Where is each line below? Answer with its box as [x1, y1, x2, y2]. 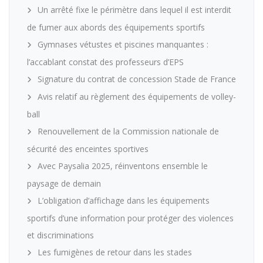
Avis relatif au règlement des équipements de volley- [38, 91, 236, 102]
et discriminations [27, 230, 94, 241]
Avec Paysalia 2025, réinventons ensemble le [38, 160, 208, 171]
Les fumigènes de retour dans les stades [38, 247, 192, 258]
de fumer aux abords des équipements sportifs [27, 22, 205, 33]
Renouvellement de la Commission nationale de [38, 126, 219, 137]
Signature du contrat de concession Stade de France [38, 73, 236, 85]
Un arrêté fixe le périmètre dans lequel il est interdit [38, 4, 231, 15]
